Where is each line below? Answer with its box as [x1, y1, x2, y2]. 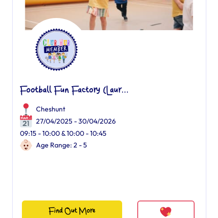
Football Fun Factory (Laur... [19, 86, 128, 95]
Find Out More [48, 207, 95, 215]
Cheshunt [36, 105, 65, 113]
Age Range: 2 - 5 [36, 141, 87, 149]
